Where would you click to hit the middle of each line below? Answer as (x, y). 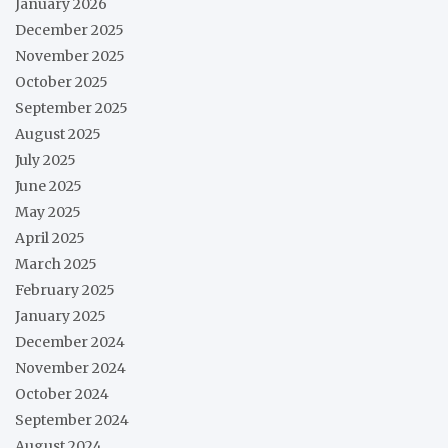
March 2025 (56, 263)
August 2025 (58, 133)
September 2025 (71, 107)
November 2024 (70, 367)
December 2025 (69, 29)
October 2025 (61, 81)
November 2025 (70, 55)
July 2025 (45, 159)
